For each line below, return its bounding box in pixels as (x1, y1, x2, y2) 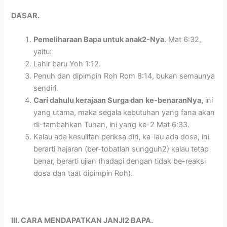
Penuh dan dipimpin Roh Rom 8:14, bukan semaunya (33, 71, 215, 81)
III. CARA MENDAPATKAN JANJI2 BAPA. (11, 216, 154, 225)
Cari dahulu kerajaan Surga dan (33, 96, 144, 105)
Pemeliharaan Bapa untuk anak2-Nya (33, 35, 165, 44)
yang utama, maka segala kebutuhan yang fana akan (33, 108, 215, 117)
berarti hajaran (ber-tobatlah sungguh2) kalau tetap (33, 144, 209, 154)
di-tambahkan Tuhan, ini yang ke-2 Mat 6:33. (33, 120, 190, 129)
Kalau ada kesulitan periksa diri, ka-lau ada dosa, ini (33, 132, 210, 141)
